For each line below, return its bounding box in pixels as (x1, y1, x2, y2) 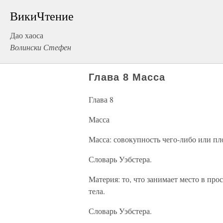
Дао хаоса (10, 30, 43, 40)
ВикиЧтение (10, 8, 74, 24)
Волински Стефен (10, 42, 71, 52)
